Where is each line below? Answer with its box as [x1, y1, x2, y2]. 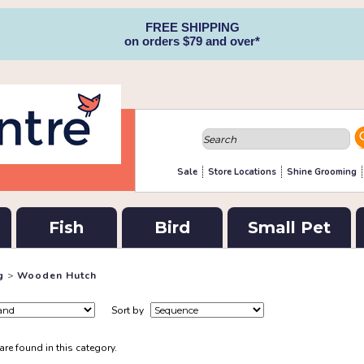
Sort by [111, 304, 146, 317]
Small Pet [247, 218, 331, 237]
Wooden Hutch [17, 269, 97, 282]
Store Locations [207, 166, 276, 178]
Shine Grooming [286, 166, 357, 178]
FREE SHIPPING [145, 20, 240, 34]
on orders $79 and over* [124, 34, 260, 48]
